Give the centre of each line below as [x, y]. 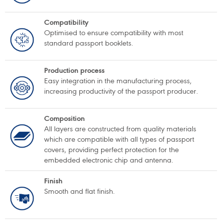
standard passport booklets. [89, 43]
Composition [64, 118]
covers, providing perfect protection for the [111, 150]
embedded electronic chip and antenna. [109, 160]
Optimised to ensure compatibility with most [114, 33]
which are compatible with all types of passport [119, 139]
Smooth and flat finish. [80, 191]
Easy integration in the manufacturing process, [118, 81]
